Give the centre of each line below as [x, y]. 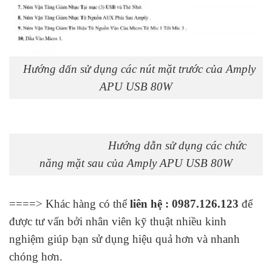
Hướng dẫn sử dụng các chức [136, 146]
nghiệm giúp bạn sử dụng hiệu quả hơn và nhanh [124, 239]
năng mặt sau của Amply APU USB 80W [136, 163]
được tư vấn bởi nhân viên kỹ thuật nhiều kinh [118, 222]
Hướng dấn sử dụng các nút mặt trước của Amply [136, 69]
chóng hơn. [36, 257]
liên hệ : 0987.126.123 [184, 204]
